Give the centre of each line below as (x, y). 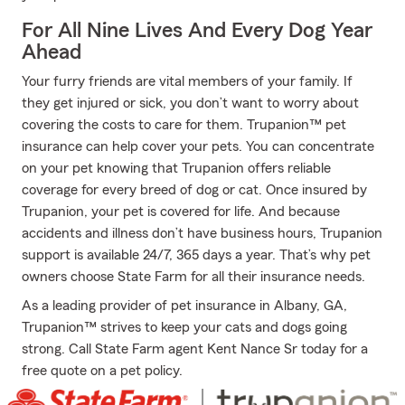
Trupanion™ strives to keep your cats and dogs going (184, 327)
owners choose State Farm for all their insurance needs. (193, 277)
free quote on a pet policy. (102, 371)
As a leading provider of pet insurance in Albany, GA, (184, 306)
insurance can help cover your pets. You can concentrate (198, 146)
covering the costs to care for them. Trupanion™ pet (184, 125)
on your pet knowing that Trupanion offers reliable (176, 168)
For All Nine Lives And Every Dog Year (197, 31)
